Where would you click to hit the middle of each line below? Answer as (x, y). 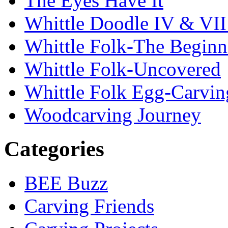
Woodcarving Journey (113, 115)
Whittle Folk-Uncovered (123, 69)
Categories (54, 149)
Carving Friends (89, 206)
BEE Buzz (66, 183)
